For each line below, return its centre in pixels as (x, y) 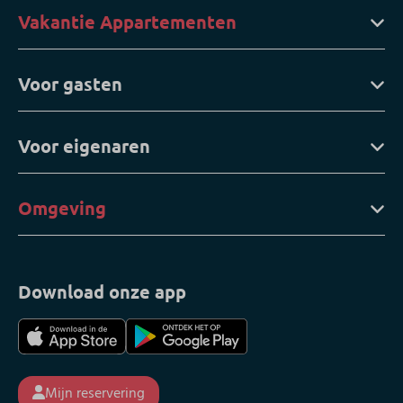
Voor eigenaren (84, 146)
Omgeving (62, 208)
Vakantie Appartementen (127, 22)
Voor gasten (70, 84)
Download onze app (102, 292)
